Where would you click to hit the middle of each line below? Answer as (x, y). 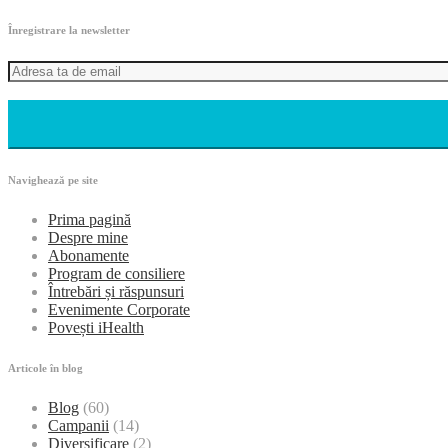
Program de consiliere (116, 273)
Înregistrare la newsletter (69, 29)
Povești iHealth (96, 327)
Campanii (78, 425)
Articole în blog (45, 367)
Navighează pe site (53, 179)
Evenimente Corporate (119, 309)
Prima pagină (89, 219)
